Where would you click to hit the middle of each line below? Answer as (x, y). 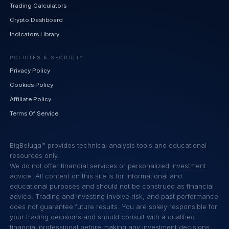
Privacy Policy (30, 71)
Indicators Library (35, 35)
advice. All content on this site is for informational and (96, 176)
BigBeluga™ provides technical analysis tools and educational (108, 145)
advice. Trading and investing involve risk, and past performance (114, 196)
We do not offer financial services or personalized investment (108, 166)
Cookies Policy (32, 85)
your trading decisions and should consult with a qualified (102, 217)
